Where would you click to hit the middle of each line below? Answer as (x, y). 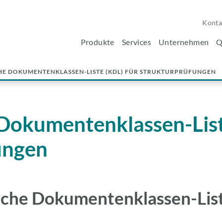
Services (136, 42)
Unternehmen (184, 42)
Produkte (97, 42)
